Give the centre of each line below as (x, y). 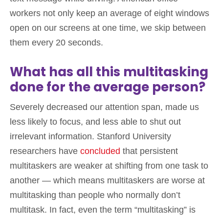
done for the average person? (108, 87)
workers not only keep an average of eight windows (109, 13)
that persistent (149, 151)
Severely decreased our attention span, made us (104, 107)
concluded (100, 151)
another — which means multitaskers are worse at (107, 180)
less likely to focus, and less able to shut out (95, 121)
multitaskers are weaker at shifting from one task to (109, 165)
